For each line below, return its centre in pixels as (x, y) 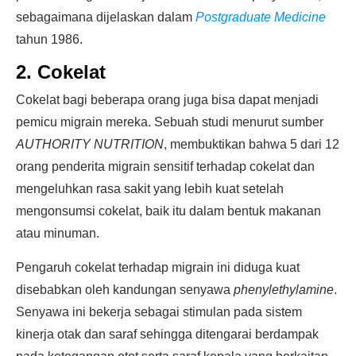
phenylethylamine (284, 290)
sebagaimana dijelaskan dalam (106, 17)
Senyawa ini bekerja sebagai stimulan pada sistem (159, 312)
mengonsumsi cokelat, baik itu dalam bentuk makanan (168, 211)
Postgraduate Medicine (261, 17)
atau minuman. (58, 233)
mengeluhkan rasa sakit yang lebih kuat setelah (150, 189)
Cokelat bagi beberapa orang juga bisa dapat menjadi (167, 100)
